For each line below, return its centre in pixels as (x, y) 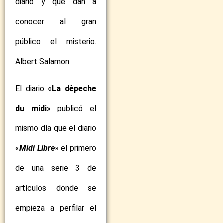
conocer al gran (56, 22)
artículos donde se (56, 188)
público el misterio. (56, 42)
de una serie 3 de (56, 168)
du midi (31, 109)
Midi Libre (37, 148)
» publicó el (71, 109)
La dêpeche (74, 89)
